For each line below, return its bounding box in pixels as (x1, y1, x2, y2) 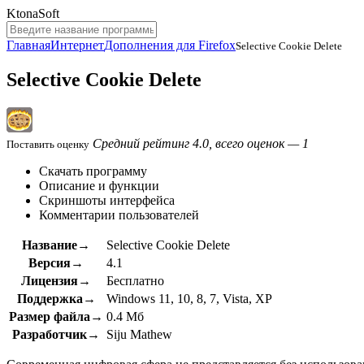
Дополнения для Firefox (104, 38, 236, 52)
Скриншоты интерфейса (39, 193, 175, 207)
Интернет (50, 38, 104, 52)
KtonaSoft (6, 6, 59, 20)
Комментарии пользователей (39, 207, 199, 222)
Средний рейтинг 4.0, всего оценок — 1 (93, 136, 309, 150)
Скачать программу (39, 163, 147, 178)
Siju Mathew (106, 327, 172, 341)
